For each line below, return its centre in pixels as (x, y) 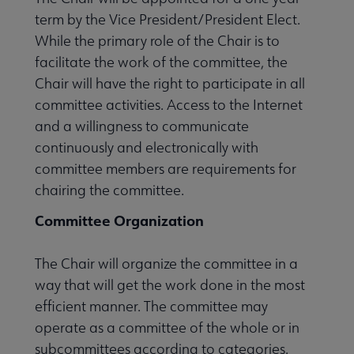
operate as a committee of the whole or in (167, 327)
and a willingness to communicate (142, 126)
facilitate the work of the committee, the (161, 62)
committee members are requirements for (166, 168)
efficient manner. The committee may (151, 306)
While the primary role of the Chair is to (157, 40)
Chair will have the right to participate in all (170, 83)
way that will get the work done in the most (170, 284)
